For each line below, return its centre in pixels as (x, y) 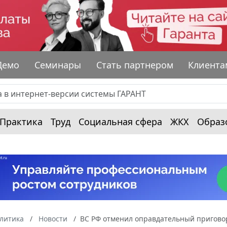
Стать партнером (135, 65)
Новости (53, 218)
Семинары (58, 65)
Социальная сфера (120, 121)
